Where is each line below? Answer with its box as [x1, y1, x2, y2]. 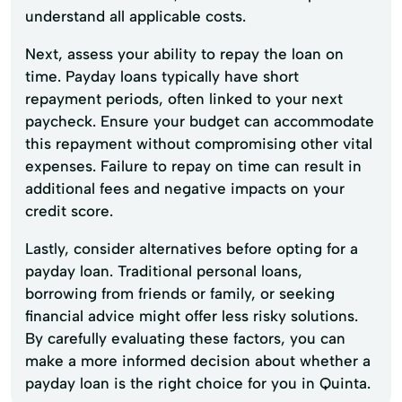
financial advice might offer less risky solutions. [25, 306, 358, 325]
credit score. [25, 201, 113, 220]
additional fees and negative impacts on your [25, 179, 345, 197]
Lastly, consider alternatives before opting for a [25, 239, 358, 258]
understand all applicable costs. [25, 6, 246, 25]
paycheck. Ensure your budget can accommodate [25, 111, 374, 130]
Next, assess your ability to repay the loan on [25, 44, 344, 63]
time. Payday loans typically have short [25, 66, 299, 85]
